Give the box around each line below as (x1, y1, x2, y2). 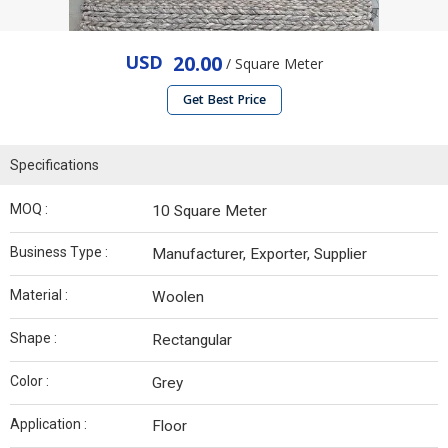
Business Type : (10, 244, 108, 261)
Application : (10, 416, 87, 433)
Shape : (10, 330, 57, 347)
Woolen (152, 288, 204, 307)
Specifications (10, 157, 99, 174)
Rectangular (152, 331, 232, 350)
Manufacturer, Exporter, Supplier (152, 245, 367, 264)
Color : (10, 373, 49, 390)
